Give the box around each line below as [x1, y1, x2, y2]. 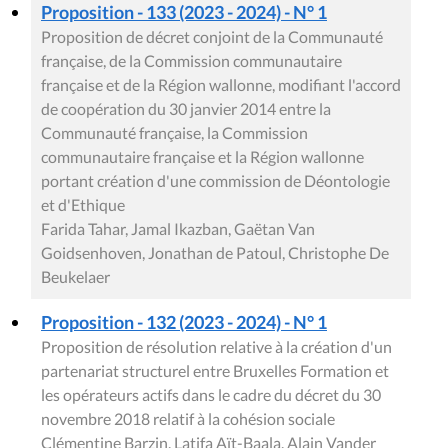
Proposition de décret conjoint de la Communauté [41, 27, 383, 46]
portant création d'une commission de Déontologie [41, 171, 390, 190]
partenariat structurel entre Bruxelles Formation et [41, 361, 389, 380]
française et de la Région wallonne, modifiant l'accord [41, 75, 401, 94]
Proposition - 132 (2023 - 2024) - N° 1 [41, 311, 327, 333]
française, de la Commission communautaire [41, 51, 342, 70]
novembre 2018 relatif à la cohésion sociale [41, 409, 335, 428]
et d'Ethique [41, 195, 125, 214]
